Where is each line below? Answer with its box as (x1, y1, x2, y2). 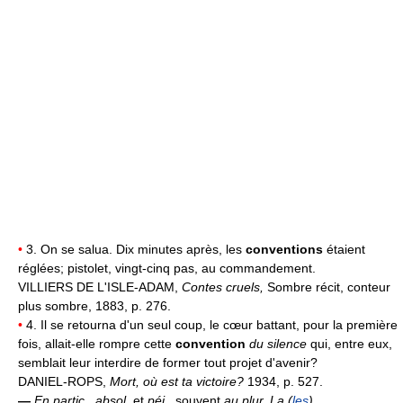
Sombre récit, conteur (267, 279, 390, 294)
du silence (249, 336, 307, 351)
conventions (246, 241, 327, 256)
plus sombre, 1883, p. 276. (18, 298, 171, 313)
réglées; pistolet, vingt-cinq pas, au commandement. (18, 260, 316, 275)
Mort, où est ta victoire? (110, 373, 247, 389)
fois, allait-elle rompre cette (18, 336, 175, 351)
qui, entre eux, (307, 336, 392, 351)
